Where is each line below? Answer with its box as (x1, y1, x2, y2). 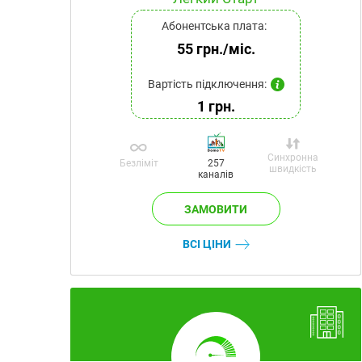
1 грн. (196, 98, 235, 116)
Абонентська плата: (161, 19, 267, 33)
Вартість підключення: (147, 78, 267, 91)
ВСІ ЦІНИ (182, 238, 231, 251)
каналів (198, 169, 234, 181)
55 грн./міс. (176, 40, 255, 58)
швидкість (268, 163, 317, 175)
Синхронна (267, 152, 318, 164)
